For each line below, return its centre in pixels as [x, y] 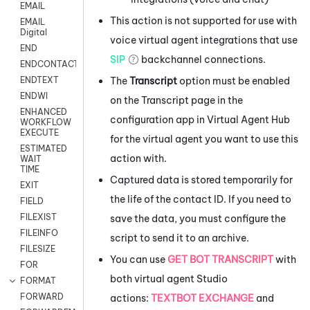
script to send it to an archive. [180, 238]
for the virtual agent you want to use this [204, 139]
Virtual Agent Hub [248, 119]
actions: [130, 298]
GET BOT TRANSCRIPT [220, 259]
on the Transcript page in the [176, 100]
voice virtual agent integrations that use [204, 40]
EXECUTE [39, 133]
